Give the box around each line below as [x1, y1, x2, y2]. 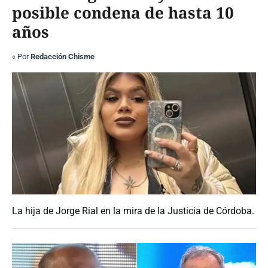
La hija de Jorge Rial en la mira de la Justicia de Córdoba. [12, 205, 254, 217]
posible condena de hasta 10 [12, 2, 234, 24]
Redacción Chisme [31, 52, 95, 62]
